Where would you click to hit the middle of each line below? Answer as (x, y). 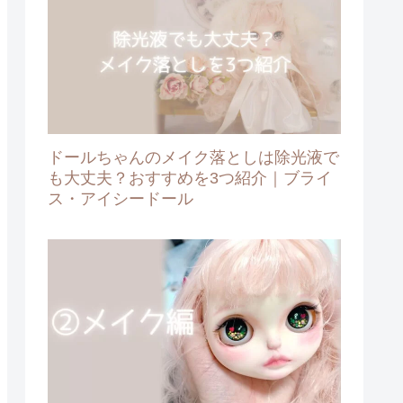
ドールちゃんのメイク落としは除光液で (193, 157)
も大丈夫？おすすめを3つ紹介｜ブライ (190, 178)
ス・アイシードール (121, 198)
